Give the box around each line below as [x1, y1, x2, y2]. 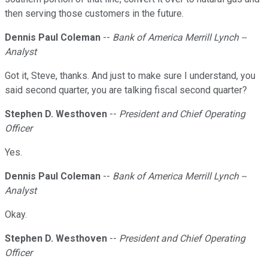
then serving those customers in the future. [5, 8, 184, 20]
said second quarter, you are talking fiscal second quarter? [5, 84, 247, 96]
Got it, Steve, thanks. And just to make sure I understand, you [5, 70, 255, 82]
